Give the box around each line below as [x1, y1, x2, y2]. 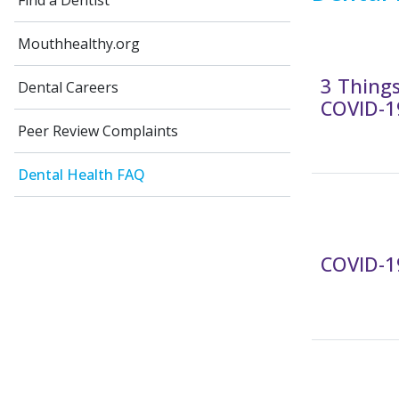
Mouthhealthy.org [18, 34, 140, 53]
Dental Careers [18, 77, 118, 97]
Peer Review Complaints [18, 121, 178, 141]
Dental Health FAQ [18, 165, 145, 184]
